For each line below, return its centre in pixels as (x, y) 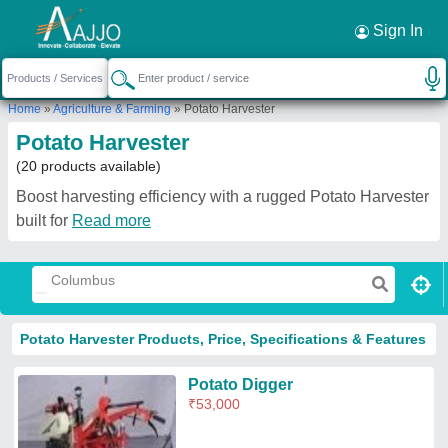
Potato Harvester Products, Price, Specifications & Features (223, 339)
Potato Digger (240, 384)
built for (44, 220)
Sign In (396, 30)
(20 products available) (88, 166)
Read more (111, 220)
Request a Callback (87, 29)
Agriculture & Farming (112, 109)
